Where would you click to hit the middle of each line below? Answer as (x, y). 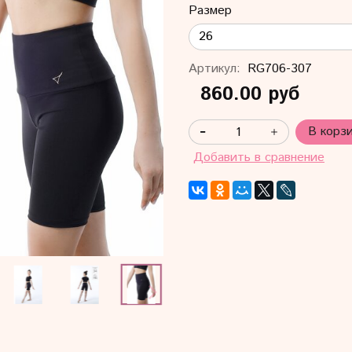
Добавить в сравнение (258, 158)
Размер (210, 11)
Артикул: (214, 69)
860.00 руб (250, 95)
